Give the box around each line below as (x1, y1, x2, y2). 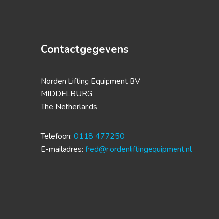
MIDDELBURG (41, 88, 93, 99)
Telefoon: (41, 131, 74, 142)
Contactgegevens (41, 42, 129, 57)
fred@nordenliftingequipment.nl (85, 144, 192, 154)
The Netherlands (41, 101, 98, 112)
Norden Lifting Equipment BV (41, 76, 141, 87)
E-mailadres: (41, 144, 86, 154)
